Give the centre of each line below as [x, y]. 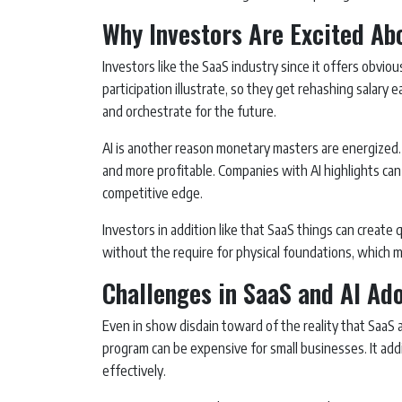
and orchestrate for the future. [189, 112]
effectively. [134, 371]
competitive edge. [153, 193]
